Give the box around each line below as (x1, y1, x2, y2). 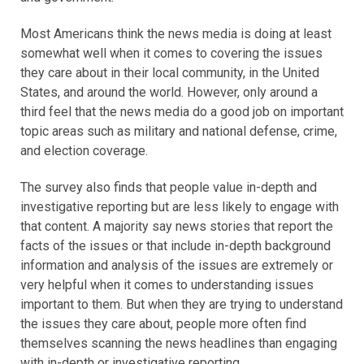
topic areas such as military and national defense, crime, (20, 123, 337, 140)
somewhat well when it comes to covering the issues (20, 45, 323, 62)
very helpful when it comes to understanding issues (20, 277, 314, 293)
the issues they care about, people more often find (20, 316, 306, 332)
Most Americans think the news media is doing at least (20, 26, 331, 42)
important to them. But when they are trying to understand (20, 297, 343, 313)
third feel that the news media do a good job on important (20, 104, 344, 120)
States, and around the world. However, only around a (20, 84, 318, 101)
